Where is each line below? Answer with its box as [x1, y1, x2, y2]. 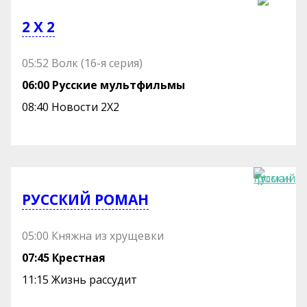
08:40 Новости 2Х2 [22, 99, 120, 114]
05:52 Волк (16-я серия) [22, 55, 143, 71]
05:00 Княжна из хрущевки [22, 228, 164, 243]
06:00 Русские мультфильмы [22, 77, 186, 93]
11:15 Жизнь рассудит [22, 271, 138, 287]
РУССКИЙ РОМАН [22, 190, 149, 209]
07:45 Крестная [22, 249, 106, 265]
